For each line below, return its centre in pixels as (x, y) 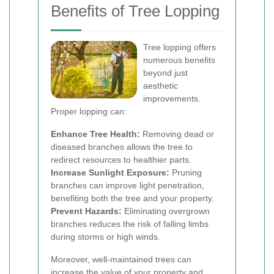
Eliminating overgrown (166, 211)
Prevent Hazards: (86, 211)
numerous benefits (179, 60)
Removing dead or (177, 134)
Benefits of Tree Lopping (135, 11)
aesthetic (161, 86)
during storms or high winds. (106, 237)
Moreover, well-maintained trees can (121, 259)
